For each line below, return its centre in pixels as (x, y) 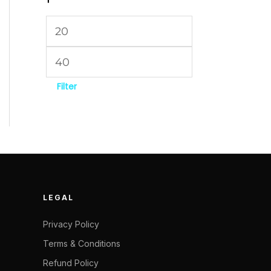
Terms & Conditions (82, 243)
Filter (67, 87)
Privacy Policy (71, 224)
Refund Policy (71, 263)
